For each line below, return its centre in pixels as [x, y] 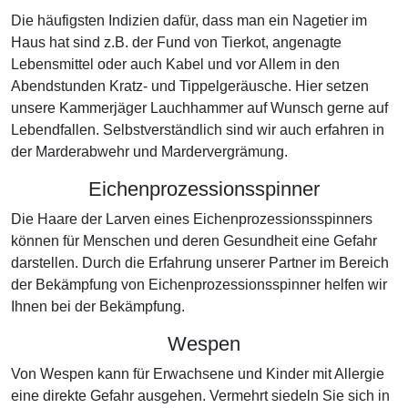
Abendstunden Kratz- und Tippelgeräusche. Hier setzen [190, 86]
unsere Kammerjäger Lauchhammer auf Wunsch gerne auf [199, 108]
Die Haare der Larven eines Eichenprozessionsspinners [192, 219]
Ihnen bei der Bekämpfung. [98, 306]
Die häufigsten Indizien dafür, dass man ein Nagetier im [189, 20]
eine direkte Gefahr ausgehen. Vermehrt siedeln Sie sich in [200, 396]
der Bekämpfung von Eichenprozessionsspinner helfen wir [199, 285]
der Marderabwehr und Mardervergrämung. [149, 152]
